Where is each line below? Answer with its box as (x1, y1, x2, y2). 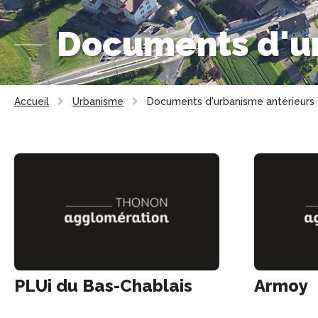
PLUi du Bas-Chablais (14, 275, 192, 296)
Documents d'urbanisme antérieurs (147, 96, 314, 107)
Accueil (14, 96, 49, 107)
